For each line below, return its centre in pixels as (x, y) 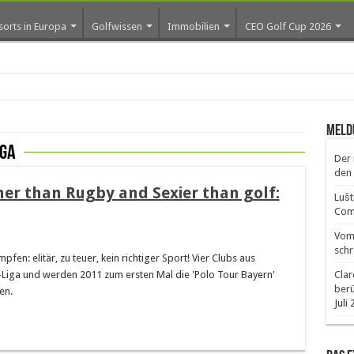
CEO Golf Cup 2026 (288, 26)
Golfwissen (117, 26)
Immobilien (193, 26)
